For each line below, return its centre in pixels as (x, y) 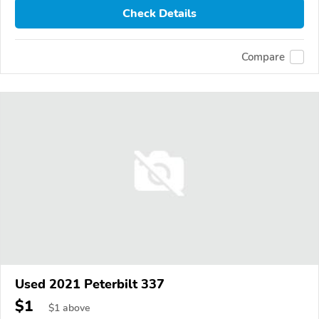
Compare (263, 57)
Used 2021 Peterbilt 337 (90, 284)
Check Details (159, 13)
